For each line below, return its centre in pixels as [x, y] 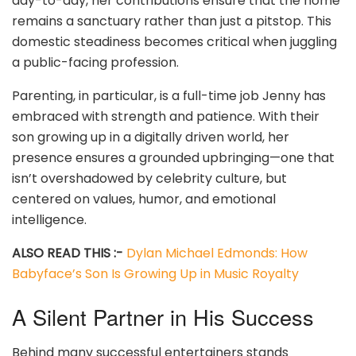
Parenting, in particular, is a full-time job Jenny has [169, 96]
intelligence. [49, 220]
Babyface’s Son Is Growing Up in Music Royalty [155, 274]
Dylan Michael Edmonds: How [217, 253]
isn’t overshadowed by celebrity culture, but [149, 179]
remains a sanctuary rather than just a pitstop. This [172, 21]
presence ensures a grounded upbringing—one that [173, 158]
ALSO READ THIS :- [69, 253]
